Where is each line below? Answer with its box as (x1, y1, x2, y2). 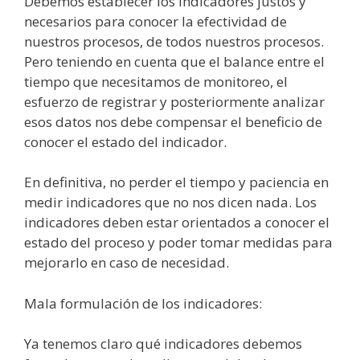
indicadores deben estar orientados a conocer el (24, 213, 329, 231)
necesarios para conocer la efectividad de (24, 11, 287, 31)
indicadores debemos (161, 334, 302, 353)
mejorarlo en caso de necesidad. (24, 253, 229, 272)
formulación (60, 293, 139, 313)
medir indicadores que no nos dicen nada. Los (24, 193, 317, 211)
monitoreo (203, 72, 270, 91)
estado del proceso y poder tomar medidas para (24, 233, 333, 252)
